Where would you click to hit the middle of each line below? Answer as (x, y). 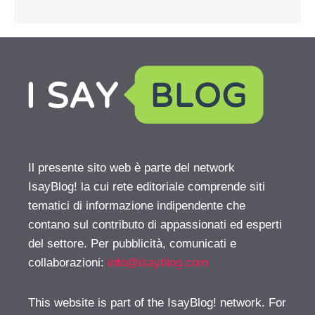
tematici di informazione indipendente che (137, 205)
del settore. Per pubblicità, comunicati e (132, 243)
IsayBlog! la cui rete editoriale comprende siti (147, 186)
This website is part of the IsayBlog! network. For (157, 302)
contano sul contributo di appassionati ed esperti (155, 224)
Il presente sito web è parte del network (131, 167)
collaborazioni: (68, 262)
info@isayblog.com (158, 262)
